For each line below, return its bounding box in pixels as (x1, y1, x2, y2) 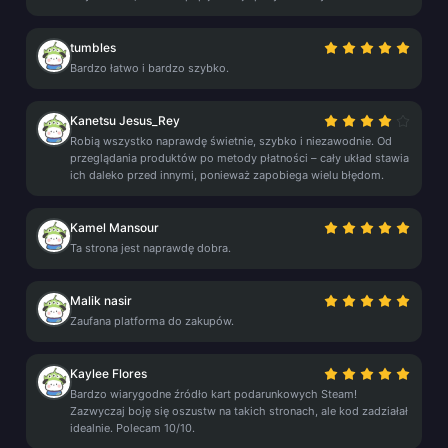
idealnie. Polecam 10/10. (70, 421, 195, 435)
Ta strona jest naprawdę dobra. (70, 241, 231, 255)
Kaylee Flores (70, 366, 147, 381)
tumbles (70, 40, 116, 55)
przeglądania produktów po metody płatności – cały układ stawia (70, 151, 409, 165)
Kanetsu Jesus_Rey (70, 113, 180, 128)
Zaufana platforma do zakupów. (70, 314, 234, 328)
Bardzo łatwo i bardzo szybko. (70, 61, 229, 75)
